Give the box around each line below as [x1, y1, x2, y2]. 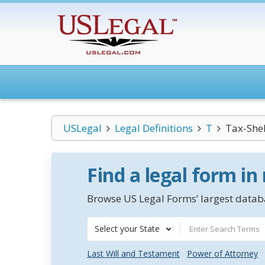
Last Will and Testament [87, 248, 180, 259]
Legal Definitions [114, 121, 193, 135]
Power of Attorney [187, 248, 258, 259]
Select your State [95, 223, 160, 234]
